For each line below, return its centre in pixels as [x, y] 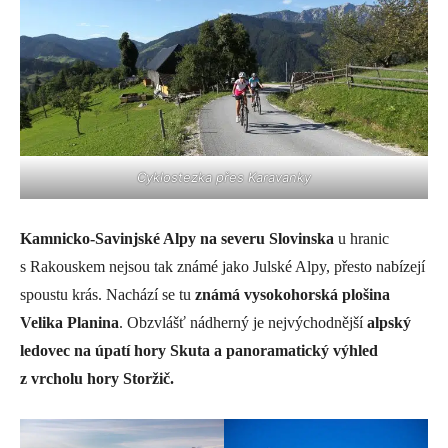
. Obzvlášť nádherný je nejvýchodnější [243, 323]
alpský [389, 323]
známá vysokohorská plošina [292, 295]
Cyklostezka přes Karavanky [224, 177]
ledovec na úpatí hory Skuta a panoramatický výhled [199, 351]
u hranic [361, 239]
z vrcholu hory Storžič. [97, 379]
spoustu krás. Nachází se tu [107, 295]
